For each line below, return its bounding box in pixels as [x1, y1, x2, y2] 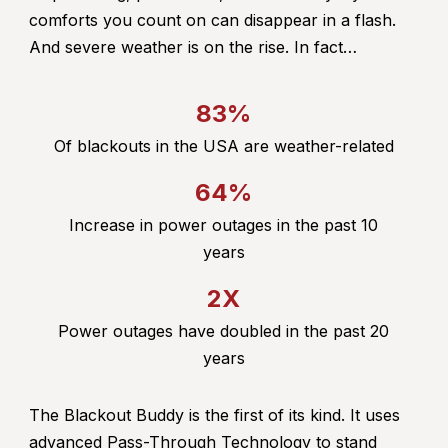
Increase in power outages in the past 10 [69, 215, 378, 236]
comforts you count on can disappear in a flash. [29, 10, 396, 31]
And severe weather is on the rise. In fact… [29, 37, 357, 58]
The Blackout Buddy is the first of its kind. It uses [29, 405, 400, 426]
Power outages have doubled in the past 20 [58, 321, 389, 342]
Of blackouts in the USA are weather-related [53, 136, 394, 157]
